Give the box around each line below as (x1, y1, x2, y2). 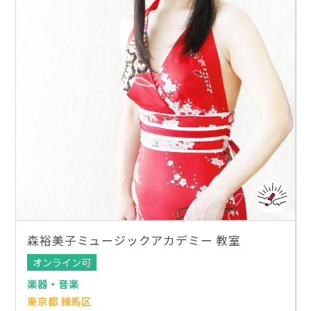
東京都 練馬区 (27, 294, 92, 308)
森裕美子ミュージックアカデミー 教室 (27, 231, 241, 249)
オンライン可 (33, 255, 92, 270)
